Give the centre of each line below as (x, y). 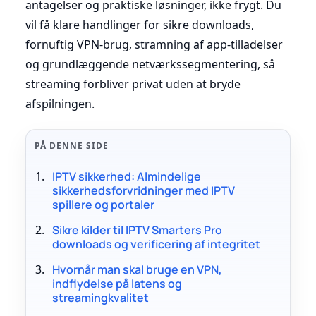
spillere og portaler (103, 204)
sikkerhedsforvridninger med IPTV (143, 190)
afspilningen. (60, 103)
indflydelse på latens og (117, 283)
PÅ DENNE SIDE (72, 145)
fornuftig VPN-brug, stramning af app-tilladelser (154, 44)
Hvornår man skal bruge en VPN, (137, 269)
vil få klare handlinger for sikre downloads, (140, 24)
